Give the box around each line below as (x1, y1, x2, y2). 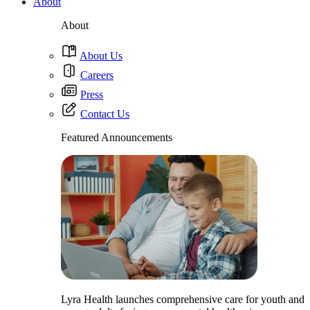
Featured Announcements (61, 131, 172, 143)
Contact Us (80, 108, 129, 120)
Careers (80, 69, 113, 81)
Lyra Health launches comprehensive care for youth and (61, 293, 304, 305)
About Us (80, 50, 122, 62)
